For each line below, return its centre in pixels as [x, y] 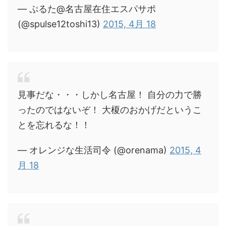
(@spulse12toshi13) [60, 24]
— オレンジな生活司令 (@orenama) [94, 150]
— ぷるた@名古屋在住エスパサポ [87, 9]
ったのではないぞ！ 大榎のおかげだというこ [110, 109]
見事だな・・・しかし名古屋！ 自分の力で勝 [110, 94]
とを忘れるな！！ [54, 125]
